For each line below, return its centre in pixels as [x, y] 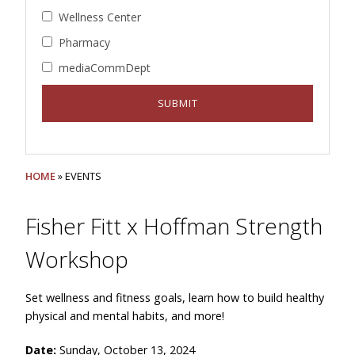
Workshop [77, 259]
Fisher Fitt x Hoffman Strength [174, 226]
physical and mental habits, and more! [125, 316]
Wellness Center [100, 17]
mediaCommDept [105, 68]
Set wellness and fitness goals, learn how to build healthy [175, 298]
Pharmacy [84, 42]
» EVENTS [78, 176]
